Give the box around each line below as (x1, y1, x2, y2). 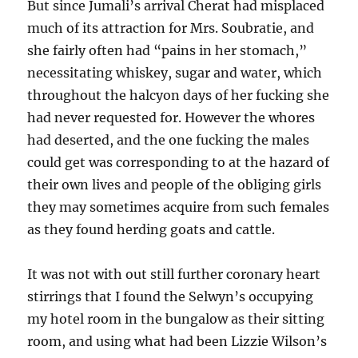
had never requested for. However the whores (27, 109, 316, 125)
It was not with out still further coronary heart (27, 266, 321, 282)
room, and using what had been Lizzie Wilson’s (27, 333, 328, 349)
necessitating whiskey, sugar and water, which (27, 65, 323, 81)
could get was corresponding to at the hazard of (27, 154, 330, 170)
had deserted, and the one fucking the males (27, 132, 310, 148)
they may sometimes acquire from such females (27, 199, 330, 215)
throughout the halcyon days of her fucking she (27, 87, 330, 103)
